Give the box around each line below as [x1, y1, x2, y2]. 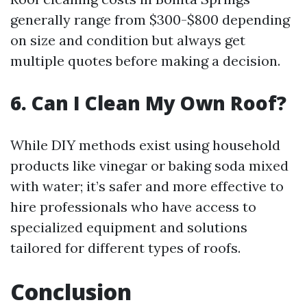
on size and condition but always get [10, 32, 245, 49]
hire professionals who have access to [10, 198, 256, 215]
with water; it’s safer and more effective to [10, 177, 284, 195]
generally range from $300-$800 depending [10, 11, 290, 28]
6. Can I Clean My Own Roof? [10, 90, 286, 116]
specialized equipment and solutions [10, 219, 247, 236]
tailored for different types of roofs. [10, 239, 241, 256]
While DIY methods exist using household [10, 136, 280, 153]
